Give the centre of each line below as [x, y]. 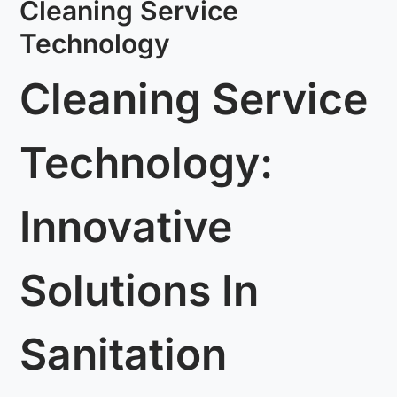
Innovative [126, 227]
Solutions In [140, 291]
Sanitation [124, 354]
